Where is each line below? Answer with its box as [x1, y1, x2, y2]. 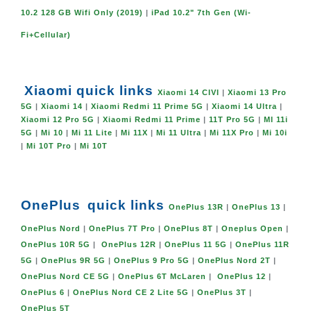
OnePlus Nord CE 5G [21, 272, 110, 281]
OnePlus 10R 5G [21, 240, 90, 249]
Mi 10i [262, 128, 287, 137]
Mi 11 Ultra [156, 128, 201, 137]
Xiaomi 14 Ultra [212, 102, 277, 111]
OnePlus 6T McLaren [118, 272, 206, 281]
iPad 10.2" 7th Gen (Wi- [151, 8, 251, 17]
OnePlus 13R [169, 203, 224, 212]
